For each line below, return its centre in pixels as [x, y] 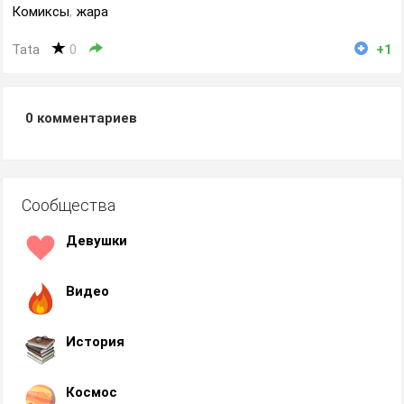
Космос [92, 393]
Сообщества [69, 206]
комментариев [85, 119]
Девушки [96, 241]
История [95, 342]
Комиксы [41, 12]
